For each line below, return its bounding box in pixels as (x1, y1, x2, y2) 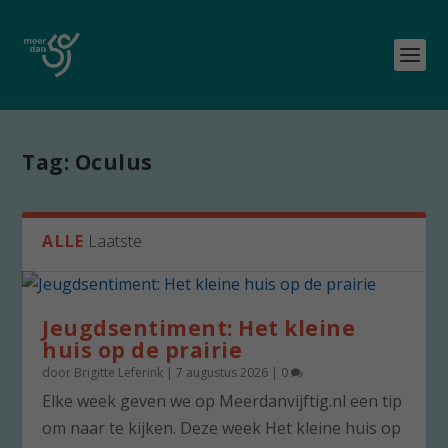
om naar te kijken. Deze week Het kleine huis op (42, 417, 402, 439)
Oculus (74, 148, 153, 176)
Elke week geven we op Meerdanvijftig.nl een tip (42, 390, 403, 412)
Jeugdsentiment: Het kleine (42, 314, 356, 342)
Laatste (88, 230, 143, 252)
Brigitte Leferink (74, 364, 164, 381)
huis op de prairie (42, 336, 243, 364)
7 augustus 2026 (176, 364, 269, 381)
